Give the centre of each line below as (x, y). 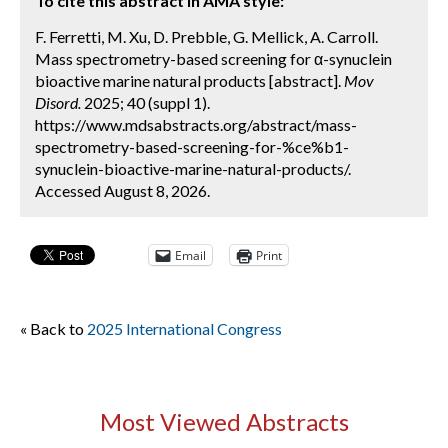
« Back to (53, 328)
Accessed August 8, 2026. (122, 190)
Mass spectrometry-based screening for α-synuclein (213, 58)
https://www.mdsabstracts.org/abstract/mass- (196, 124)
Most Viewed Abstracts (224, 421)
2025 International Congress (184, 328)
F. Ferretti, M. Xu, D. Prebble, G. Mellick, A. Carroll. (206, 36)
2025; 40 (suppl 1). (145, 102)
